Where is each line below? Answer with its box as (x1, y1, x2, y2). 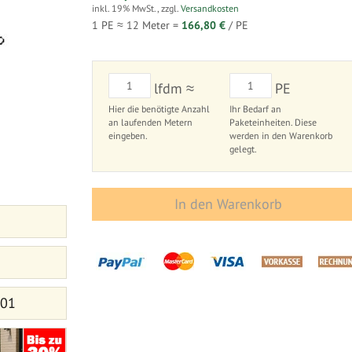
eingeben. (108, 130, 148, 141)
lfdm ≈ (154, 79, 195, 97)
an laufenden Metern (108, 116, 193, 128)
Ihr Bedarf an (229, 103, 281, 115)
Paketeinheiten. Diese (229, 116, 317, 128)
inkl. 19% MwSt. (92, 2, 158, 14)
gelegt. (229, 143, 257, 155)
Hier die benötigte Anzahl (108, 103, 211, 115)
